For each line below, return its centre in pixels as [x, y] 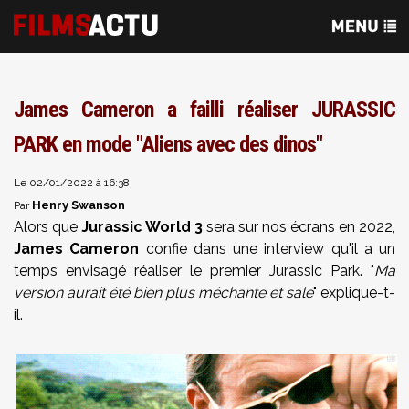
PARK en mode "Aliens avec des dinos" [168, 144]
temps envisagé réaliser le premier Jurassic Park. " [194, 271]
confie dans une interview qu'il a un [267, 249]
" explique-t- [354, 293]
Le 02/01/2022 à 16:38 [72, 183]
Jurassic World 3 [142, 227]
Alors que [47, 227]
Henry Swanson [79, 205]
